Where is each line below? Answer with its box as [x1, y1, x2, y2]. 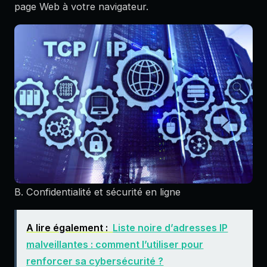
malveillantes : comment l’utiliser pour [26, 238, 204, 251]
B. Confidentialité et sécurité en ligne [14, 185, 181, 198]
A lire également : [26, 222, 108, 234]
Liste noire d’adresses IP [113, 222, 228, 234]
